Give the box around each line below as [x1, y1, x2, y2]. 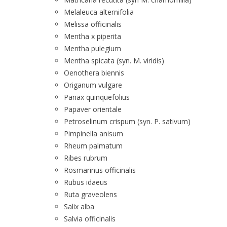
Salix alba [64, 202, 94, 211]
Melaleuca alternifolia [64, 7, 134, 17]
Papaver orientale [64, 104, 122, 114]
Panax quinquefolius [64, 92, 130, 102]
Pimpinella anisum [64, 129, 123, 138]
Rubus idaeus [64, 177, 107, 187]
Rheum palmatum [64, 141, 123, 150]
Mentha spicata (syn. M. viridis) [64, 56, 164, 65]
